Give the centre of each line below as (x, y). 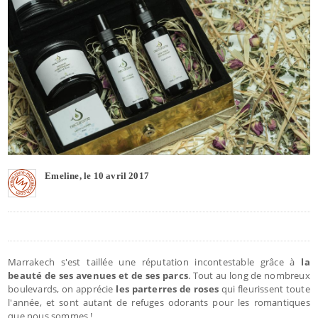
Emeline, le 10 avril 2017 (97, 175)
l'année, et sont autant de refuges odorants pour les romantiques (159, 302)
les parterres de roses (166, 289)
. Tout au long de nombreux (249, 275)
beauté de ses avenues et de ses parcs (98, 275)
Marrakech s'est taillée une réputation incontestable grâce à (152, 262)
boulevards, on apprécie (61, 289)
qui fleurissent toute (264, 289)
